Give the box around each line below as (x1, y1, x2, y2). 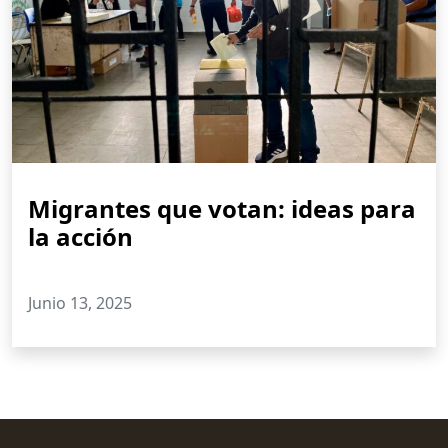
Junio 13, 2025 (28, 292, 132, 314)
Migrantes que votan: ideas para (28, 192, 416, 225)
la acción (28, 220, 133, 253)
